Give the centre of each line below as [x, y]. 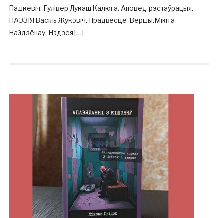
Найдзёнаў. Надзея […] [46, 32]
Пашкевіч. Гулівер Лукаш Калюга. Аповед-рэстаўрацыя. [101, 8]
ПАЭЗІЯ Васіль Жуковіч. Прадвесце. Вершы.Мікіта [91, 20]
